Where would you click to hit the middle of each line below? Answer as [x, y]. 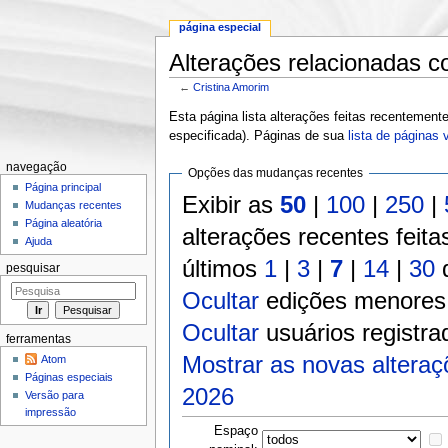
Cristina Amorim [231, 86]
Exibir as [231, 205]
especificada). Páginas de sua [258, 135]
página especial [220, 27]
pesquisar [32, 268]
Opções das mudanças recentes [276, 173]
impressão [51, 412]
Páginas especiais [69, 377]
